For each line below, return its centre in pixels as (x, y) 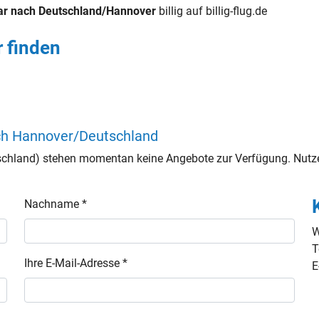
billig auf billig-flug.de (212, 11)
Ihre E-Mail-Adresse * (76, 263)
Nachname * (56, 204)
